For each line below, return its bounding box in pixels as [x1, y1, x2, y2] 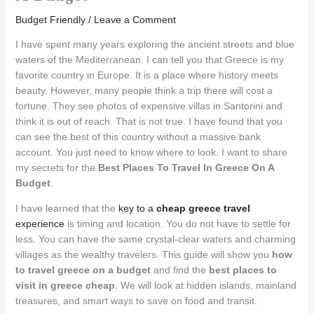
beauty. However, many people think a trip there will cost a [15, 84, 273, 96]
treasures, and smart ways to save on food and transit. [15, 294, 257, 306]
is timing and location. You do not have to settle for [64, 217, 291, 229]
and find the [150, 264, 209, 275]
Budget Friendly [15, 13, 86, 25]
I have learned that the [15, 202, 118, 214]
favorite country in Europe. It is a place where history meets [15, 69, 278, 81]
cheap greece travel [156, 202, 250, 214]
